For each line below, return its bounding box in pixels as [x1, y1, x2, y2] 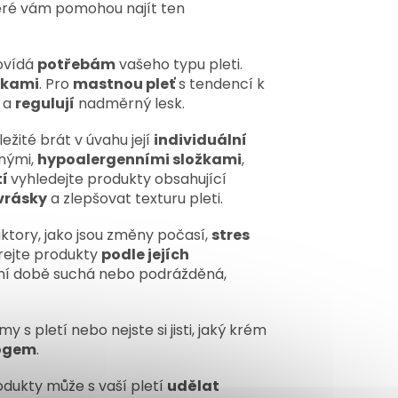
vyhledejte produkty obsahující [11, 168, 227, 189]
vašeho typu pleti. [115, 53, 243, 75]
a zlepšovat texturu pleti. [47, 187, 223, 209]
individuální [154, 129, 247, 150]
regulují [15, 92, 75, 114]
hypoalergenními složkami [37, 148, 242, 170]
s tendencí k [175, 73, 265, 94]
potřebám [37, 53, 115, 75]
